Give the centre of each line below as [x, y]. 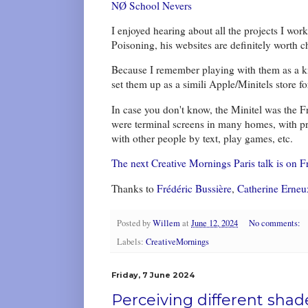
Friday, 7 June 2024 [153, 275]
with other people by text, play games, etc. [202, 138]
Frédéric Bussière [194, 188]
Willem [166, 223]
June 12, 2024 [214, 223]
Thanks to [134, 188]
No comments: [275, 223]
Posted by [135, 223]
